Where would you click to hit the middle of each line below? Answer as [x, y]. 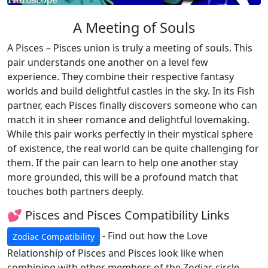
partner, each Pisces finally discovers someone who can [132, 105]
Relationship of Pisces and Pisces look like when [115, 253]
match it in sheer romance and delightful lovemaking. [128, 120]
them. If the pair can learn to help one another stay [123, 163]
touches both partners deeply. [75, 191]
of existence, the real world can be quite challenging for [133, 148]
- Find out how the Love [154, 235]
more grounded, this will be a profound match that [123, 177]
